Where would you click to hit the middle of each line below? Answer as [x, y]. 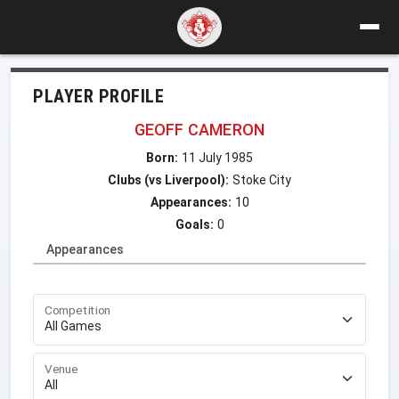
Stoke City [262, 179]
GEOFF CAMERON [199, 129]
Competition [78, 310]
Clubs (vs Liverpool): [168, 179]
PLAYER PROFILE [98, 96]
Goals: [194, 224]
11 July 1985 [217, 157]
